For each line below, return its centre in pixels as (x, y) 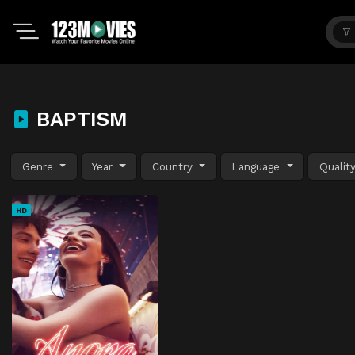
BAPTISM (79, 119)
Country (174, 166)
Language (258, 166)
